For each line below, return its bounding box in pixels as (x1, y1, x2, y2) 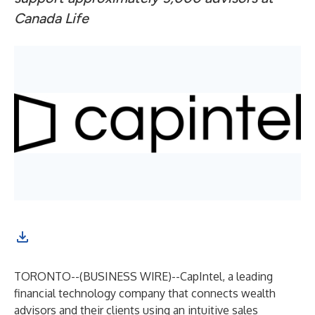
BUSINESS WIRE (83, 269, 168, 283)
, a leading (222, 269, 273, 283)
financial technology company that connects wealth (14, 286, 276, 300)
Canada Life (14, 10, 89, 27)
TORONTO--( (14, 269, 83, 283)
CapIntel (180, 269, 222, 283)
